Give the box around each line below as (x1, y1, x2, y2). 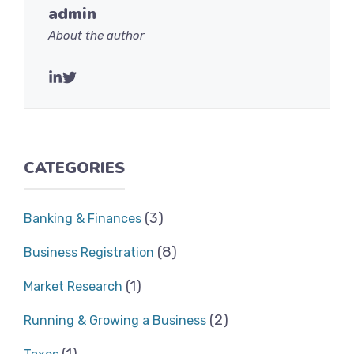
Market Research (24, 279, 122, 294)
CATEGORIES (24, 157, 125, 179)
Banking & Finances (24, 211, 141, 226)
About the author (48, 28, 145, 43)
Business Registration (24, 245, 154, 260)
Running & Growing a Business (24, 313, 206, 328)
